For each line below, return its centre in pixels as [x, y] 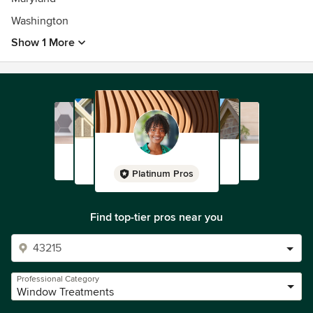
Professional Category [58, 279]
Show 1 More [43, 43]
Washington [40, 21]
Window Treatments [65, 292]
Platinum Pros [163, 174]
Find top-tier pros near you [156, 217]
